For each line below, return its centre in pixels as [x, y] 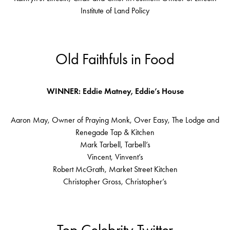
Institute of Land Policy [115, 11]
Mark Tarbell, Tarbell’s [115, 145]
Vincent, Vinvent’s [115, 157]
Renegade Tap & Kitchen [115, 132]
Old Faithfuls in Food [115, 59]
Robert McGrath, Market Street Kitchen [115, 169]
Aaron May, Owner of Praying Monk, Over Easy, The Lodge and [115, 120]
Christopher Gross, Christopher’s [115, 182]
